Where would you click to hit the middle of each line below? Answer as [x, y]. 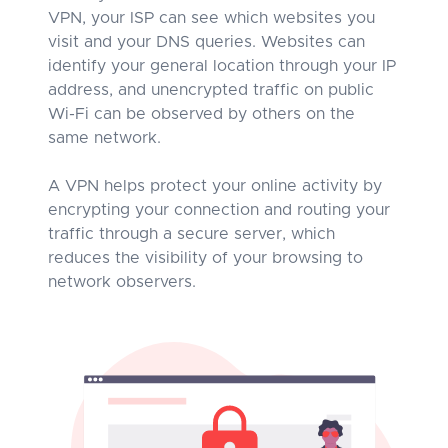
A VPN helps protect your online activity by [215, 185]
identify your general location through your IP [222, 65]
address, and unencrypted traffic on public [211, 89]
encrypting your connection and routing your [219, 209]
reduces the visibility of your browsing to [205, 257]
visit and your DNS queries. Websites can [206, 41]
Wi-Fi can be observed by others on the [201, 113]
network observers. [122, 281]
